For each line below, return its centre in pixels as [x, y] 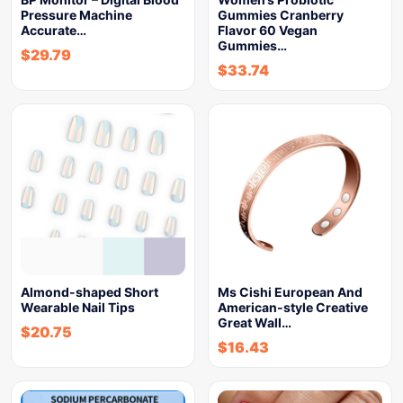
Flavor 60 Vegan [268, 30]
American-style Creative [293, 307]
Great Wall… [255, 322]
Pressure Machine [76, 15]
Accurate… [54, 30]
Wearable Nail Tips [78, 307]
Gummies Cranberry [281, 15]
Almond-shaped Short [90, 292]
